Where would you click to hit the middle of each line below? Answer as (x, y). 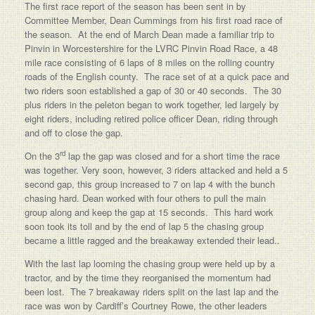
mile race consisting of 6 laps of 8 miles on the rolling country (150, 62)
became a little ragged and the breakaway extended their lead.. (152, 240)
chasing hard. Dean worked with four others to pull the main (145, 198)
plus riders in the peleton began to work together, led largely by (152, 104)
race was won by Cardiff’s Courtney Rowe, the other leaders (146, 306)
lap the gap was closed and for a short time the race (173, 156)
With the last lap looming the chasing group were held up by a (150, 263)
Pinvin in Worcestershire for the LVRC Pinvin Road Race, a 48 (151, 48)
